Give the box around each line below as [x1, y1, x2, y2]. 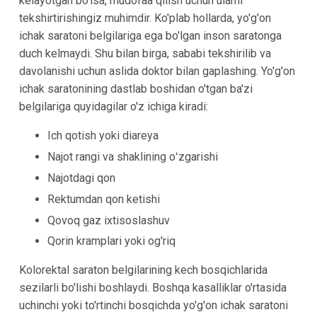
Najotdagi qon [47, 171, 115, 185]
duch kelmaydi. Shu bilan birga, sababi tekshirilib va [18, 47, 271, 61]
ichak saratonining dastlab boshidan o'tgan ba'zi [18, 82, 253, 96]
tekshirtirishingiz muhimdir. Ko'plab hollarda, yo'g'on [18, 11, 271, 25]
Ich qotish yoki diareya [47, 129, 158, 143]
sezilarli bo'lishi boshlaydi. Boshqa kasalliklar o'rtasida [18, 281, 287, 295]
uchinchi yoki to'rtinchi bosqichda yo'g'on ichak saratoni [18, 299, 288, 313]
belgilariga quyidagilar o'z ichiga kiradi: [18, 100, 208, 114]
